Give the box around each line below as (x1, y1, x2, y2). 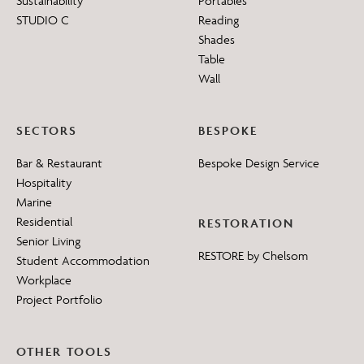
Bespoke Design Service (198, 155, 319, 171)
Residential (16, 214, 72, 230)
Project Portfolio (16, 292, 102, 308)
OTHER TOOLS (16, 344, 112, 360)
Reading (198, 12, 239, 28)
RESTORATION (198, 215, 294, 232)
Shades (198, 32, 235, 48)
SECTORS (16, 123, 77, 139)
